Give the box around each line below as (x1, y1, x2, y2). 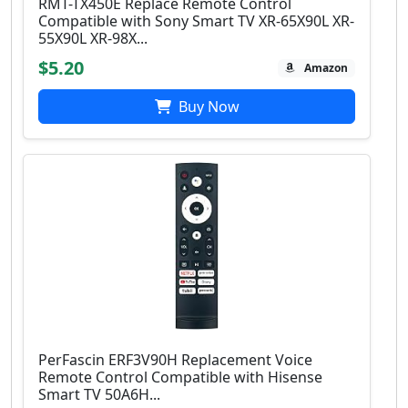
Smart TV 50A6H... (38, 384, 160, 405)
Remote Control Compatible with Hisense (38, 367, 322, 388)
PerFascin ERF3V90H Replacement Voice (38, 350, 312, 371)
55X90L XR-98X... (38, 28, 148, 49)
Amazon (304, 60, 349, 76)
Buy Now (174, 97, 240, 117)
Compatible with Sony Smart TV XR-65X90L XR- (38, 11, 354, 32)
